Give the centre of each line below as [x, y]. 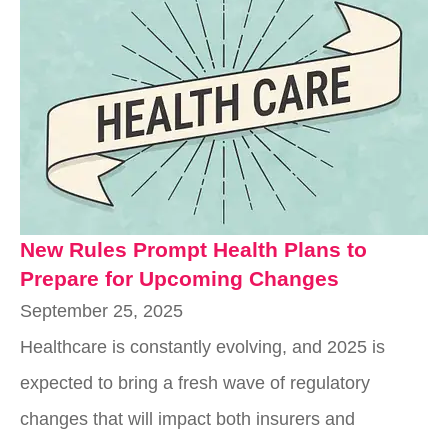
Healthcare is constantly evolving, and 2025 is [202, 346]
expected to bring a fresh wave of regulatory [195, 382]
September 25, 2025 [101, 310]
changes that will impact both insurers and [187, 418]
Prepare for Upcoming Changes [179, 278]
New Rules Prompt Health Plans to [193, 249]
